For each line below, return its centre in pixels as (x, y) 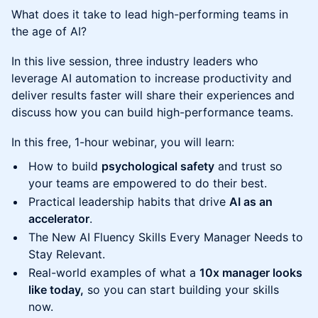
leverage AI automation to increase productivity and (152, 78)
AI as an (251, 202)
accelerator (59, 219)
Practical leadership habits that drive (129, 202)
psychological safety (158, 166)
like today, (56, 290)
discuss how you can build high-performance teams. (152, 112)
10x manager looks (251, 273)
